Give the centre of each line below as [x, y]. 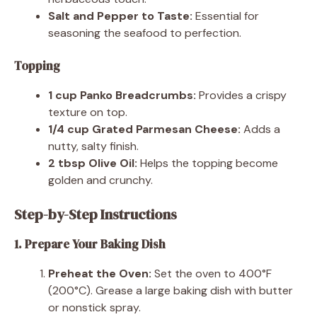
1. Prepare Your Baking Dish [90, 244]
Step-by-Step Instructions [96, 214]
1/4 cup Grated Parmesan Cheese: [144, 129]
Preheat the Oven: [100, 273]
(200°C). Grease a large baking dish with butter [171, 290]
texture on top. [88, 112]
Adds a [260, 129]
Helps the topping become [208, 163]
